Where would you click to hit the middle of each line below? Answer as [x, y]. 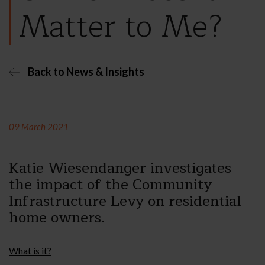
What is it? [30, 251]
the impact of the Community [110, 185]
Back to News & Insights [86, 72]
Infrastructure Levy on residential [125, 201]
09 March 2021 [39, 127]
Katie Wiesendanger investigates [120, 168]
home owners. [57, 218]
